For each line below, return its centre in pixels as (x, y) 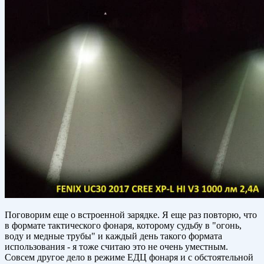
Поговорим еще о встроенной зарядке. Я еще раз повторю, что (131, 215)
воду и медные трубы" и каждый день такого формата (113, 236)
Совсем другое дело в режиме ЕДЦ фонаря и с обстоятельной (129, 258)
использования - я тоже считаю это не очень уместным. (116, 247)
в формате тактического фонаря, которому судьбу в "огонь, (123, 226)
